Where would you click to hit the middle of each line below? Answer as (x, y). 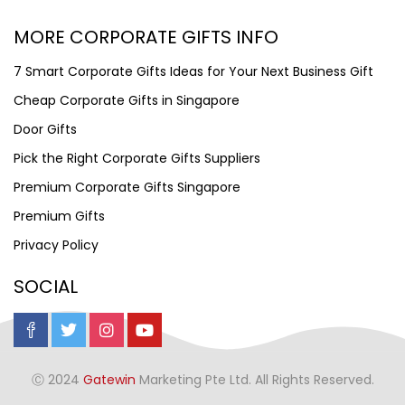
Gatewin (109, 379)
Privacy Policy (56, 245)
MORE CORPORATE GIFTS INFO (146, 37)
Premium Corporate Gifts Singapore (127, 187)
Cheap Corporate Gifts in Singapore (127, 100)
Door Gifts (45, 129)
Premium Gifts (59, 216)
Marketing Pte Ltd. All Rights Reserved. (254, 379)
